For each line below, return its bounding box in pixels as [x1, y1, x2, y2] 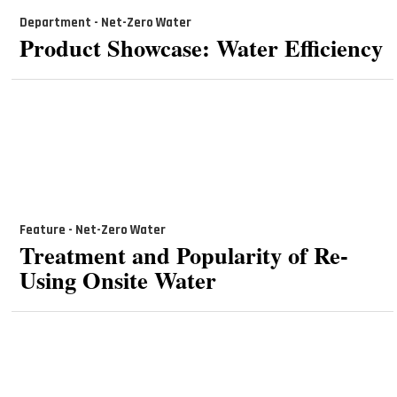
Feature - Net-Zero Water [19, 222, 166, 239]
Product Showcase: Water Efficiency [19, 29, 383, 65]
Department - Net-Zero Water [19, 14, 191, 32]
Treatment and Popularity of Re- [19, 237, 348, 272]
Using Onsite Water [19, 261, 216, 297]
